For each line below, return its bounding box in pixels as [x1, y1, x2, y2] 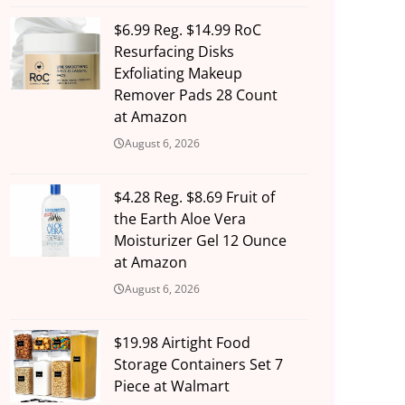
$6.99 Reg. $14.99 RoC [113, 20, 261, 41]
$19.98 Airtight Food [113, 333, 250, 353]
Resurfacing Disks [113, 42, 234, 62]
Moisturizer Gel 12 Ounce [113, 231, 287, 251]
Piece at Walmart [113, 376, 230, 397]
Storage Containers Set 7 [113, 354, 283, 375]
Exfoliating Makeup [113, 63, 242, 84]
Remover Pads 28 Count [113, 85, 278, 106]
